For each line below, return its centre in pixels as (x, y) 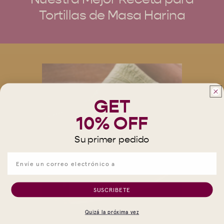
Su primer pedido (112, 139)
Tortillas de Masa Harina (112, 15)
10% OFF (112, 123)
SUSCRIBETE (112, 189)
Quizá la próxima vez (112, 212)
